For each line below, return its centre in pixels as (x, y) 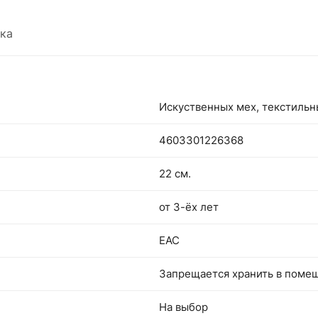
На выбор (183, 307)
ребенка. (114, 15)
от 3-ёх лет (189, 207)
